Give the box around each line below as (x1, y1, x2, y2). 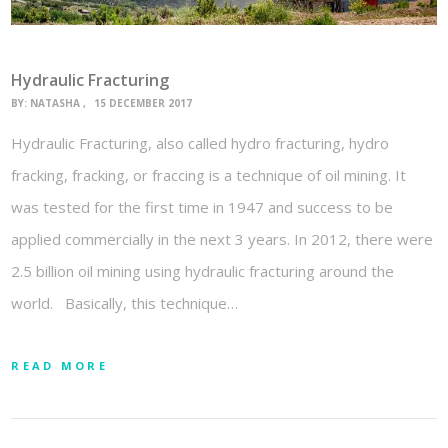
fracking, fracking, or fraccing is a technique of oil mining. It (11, 164, 407, 185)
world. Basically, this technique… (11, 292, 239, 313)
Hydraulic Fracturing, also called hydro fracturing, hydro (11, 132, 390, 153)
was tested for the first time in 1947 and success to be (11, 196, 394, 217)
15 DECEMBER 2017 (94, 96, 193, 111)
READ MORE (11, 357, 108, 373)
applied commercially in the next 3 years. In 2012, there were (11, 228, 434, 249)
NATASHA (30, 96, 81, 111)
